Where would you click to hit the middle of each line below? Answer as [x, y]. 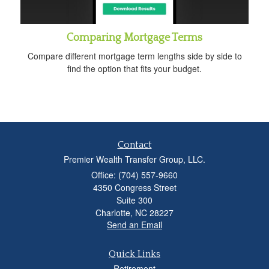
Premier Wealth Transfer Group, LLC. [134, 159]
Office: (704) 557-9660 [134, 174]
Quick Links [134, 254]
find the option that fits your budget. [134, 68]
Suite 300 [134, 200]
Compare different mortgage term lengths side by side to [134, 56]
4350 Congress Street [134, 187]
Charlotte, [114, 212]
